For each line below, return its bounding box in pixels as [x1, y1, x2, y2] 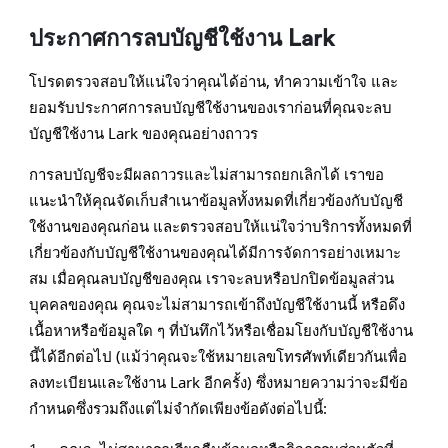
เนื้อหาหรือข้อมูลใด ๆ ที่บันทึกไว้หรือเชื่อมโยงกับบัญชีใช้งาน [28, 319, 413, 342]
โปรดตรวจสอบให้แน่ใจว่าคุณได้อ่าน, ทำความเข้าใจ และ [28, 70, 398, 93]
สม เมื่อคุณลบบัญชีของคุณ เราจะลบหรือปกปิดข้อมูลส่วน [28, 267, 394, 290]
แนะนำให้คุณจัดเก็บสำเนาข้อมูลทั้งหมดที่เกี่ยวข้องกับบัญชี [28, 189, 403, 212]
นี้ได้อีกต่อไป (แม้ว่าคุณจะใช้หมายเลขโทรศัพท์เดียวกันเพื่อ [28, 345, 407, 368]
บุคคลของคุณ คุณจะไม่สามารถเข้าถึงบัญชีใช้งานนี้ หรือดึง [28, 293, 405, 316]
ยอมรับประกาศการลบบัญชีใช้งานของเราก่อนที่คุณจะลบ [28, 96, 392, 119]
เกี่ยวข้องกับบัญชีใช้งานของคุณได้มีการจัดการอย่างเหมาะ [28, 241, 401, 264]
